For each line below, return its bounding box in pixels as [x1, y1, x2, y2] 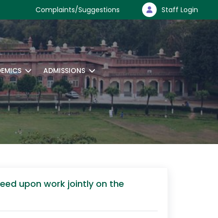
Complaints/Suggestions [36, 5, 120, 15]
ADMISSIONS [43, 66, 85, 75]
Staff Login [162, 5, 198, 15]
